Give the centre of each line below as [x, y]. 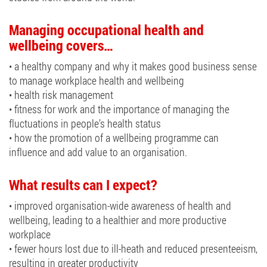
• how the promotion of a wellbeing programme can [114, 138]
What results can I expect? [83, 185]
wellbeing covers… [61, 46]
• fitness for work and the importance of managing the [119, 109]
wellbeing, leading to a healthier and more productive [118, 220]
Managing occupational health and [106, 30]
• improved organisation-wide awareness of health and [120, 206]
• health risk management [61, 95]
